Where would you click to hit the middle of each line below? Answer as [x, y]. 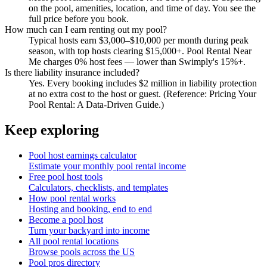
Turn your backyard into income [89, 230]
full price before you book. [79, 18]
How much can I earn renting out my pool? [86, 29]
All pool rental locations [74, 241]
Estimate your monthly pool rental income [107, 166]
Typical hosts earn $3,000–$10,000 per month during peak [139, 40]
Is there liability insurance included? [72, 72]
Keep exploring [52, 130]
